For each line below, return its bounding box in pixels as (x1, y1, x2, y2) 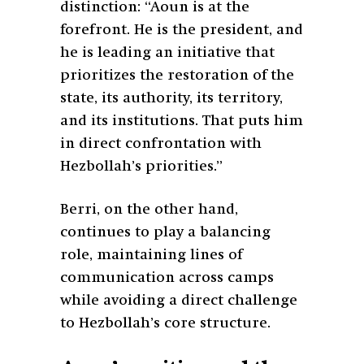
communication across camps (60, 270, 274, 285)
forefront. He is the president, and (60, 22, 303, 37)
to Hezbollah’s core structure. (60, 315, 271, 331)
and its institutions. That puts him (60, 113, 303, 128)
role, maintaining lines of (60, 247, 242, 262)
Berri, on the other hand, (60, 201, 238, 217)
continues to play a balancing (60, 224, 271, 240)
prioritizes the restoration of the (60, 67, 294, 83)
